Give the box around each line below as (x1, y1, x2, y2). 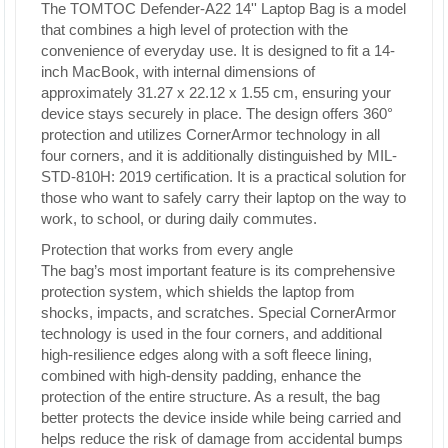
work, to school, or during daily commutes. (41, 210, 317, 227)
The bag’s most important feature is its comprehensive (41, 262, 395, 279)
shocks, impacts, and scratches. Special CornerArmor (41, 304, 396, 321)
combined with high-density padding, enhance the (41, 367, 361, 384)
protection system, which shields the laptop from (41, 283, 355, 300)
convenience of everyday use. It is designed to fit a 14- (41, 42, 395, 59)
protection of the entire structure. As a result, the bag (41, 388, 380, 405)
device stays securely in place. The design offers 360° (41, 105, 393, 122)
